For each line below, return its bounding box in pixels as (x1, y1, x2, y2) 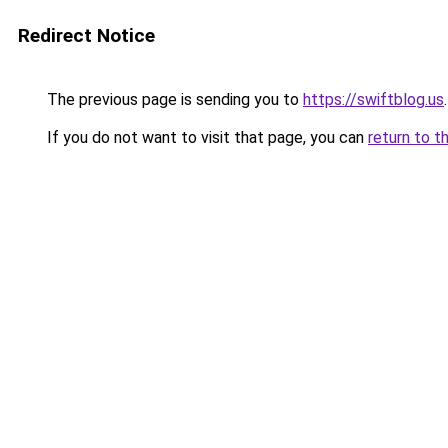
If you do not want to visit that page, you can (43, 128, 368, 147)
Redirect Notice (18, 24, 155, 47)
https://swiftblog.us (303, 90, 444, 109)
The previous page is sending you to (43, 90, 303, 109)
